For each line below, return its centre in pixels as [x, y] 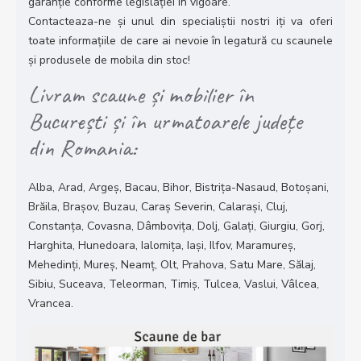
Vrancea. [51, 304]
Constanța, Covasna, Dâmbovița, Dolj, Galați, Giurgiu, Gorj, [176, 226]
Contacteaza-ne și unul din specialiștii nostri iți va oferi [180, 22]
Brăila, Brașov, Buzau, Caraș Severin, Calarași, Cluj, [158, 207]
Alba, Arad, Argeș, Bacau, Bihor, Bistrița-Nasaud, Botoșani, [178, 188]
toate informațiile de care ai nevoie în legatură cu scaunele [180, 41]
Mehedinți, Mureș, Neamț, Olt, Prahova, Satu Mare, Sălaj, [172, 265]
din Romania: [82, 148]
